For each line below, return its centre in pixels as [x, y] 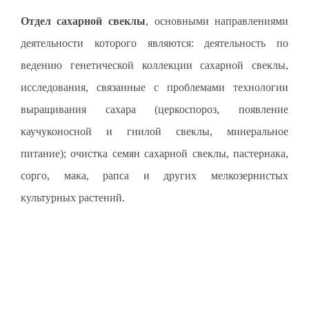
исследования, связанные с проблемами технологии [154, 87]
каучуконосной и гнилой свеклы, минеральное [154, 131]
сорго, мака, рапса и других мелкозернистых [154, 175]
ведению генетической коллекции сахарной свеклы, [154, 65]
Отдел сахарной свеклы [83, 21]
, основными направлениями [217, 21]
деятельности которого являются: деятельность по [154, 43]
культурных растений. [72, 197]
